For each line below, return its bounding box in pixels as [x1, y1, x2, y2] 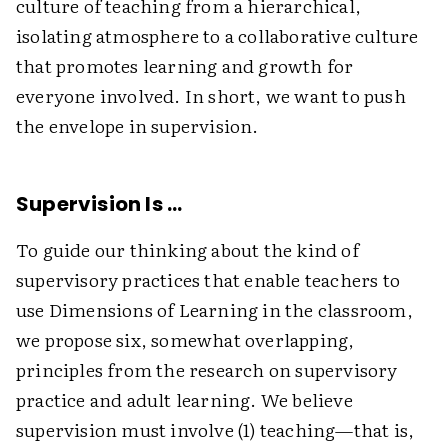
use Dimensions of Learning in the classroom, [16, 296, 413, 323]
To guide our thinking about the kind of [16, 236, 359, 263]
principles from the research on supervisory [16, 356, 398, 383]
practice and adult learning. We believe [16, 386, 353, 413]
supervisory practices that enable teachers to [16, 266, 401, 293]
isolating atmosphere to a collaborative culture [16, 22, 419, 49]
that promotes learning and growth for [16, 52, 354, 79]
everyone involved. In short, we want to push [16, 82, 406, 109]
